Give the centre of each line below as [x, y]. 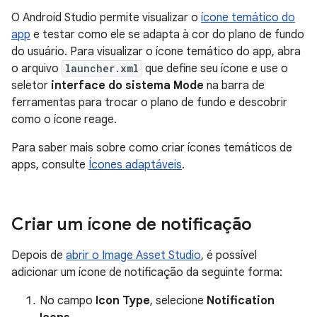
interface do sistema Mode [127, 85]
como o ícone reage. [64, 119]
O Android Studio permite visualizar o [106, 17]
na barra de [234, 85]
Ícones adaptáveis [135, 165]
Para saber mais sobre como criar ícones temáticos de [152, 148]
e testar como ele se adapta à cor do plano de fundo [167, 34]
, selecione [178, 300]
